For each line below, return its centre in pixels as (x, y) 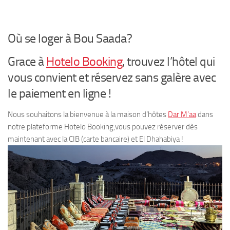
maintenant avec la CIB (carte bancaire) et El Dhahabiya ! (95, 139)
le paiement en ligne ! (59, 93)
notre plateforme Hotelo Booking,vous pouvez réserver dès (103, 127)
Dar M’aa (182, 115)
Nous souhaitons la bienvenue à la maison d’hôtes (88, 115)
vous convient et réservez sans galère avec (112, 78)
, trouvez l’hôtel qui (169, 62)
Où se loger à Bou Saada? (70, 39)
